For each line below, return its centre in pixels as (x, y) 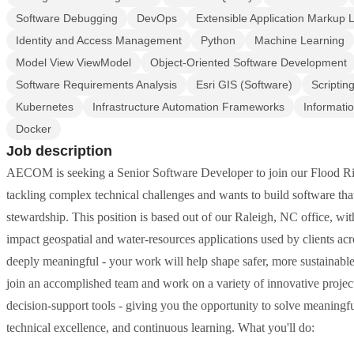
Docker (34, 129)
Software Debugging (67, 18)
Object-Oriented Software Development (249, 62)
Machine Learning (299, 40)
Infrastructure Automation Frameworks (188, 107)
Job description (59, 151)
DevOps (157, 18)
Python (218, 40)
